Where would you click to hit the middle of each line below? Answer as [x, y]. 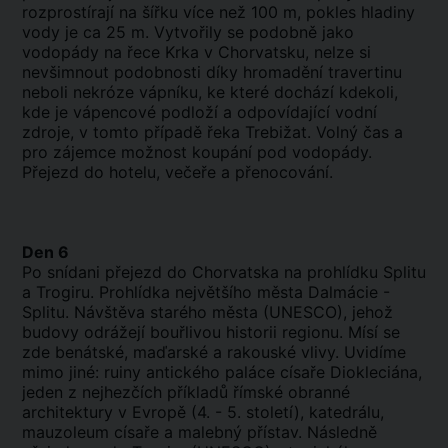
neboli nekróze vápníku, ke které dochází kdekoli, [210, 92]
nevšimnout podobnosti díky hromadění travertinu [212, 72]
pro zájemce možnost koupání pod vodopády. [197, 152]
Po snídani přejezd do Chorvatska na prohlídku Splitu [224, 272]
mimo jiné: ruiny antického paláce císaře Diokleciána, [222, 372]
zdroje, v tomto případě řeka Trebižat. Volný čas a [212, 132]
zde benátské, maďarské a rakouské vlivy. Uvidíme [214, 352]
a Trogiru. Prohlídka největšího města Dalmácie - [206, 292]
